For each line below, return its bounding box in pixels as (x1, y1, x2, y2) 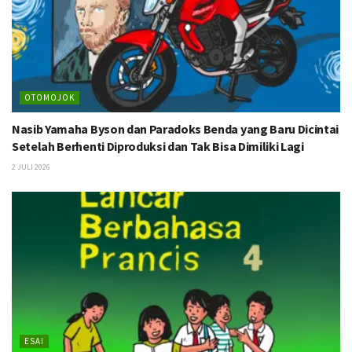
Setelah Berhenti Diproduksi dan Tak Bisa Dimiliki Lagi (12, 138, 304, 155)
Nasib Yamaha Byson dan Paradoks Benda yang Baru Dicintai (12, 121, 339, 137)
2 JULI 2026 (12, 162, 50, 173)
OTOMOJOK (24, 92, 75, 104)
